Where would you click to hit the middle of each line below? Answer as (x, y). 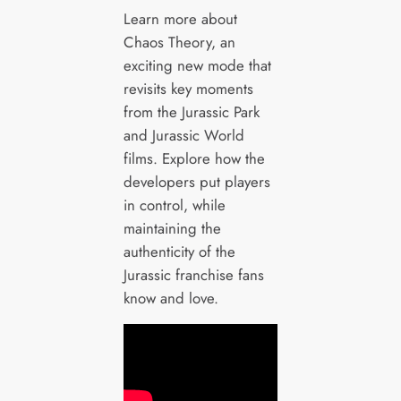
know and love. (171, 298)
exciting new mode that (197, 65)
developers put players (196, 181)
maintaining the (172, 228)
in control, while (174, 205)
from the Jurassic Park (191, 111)
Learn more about (180, 18)
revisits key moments (188, 88)
